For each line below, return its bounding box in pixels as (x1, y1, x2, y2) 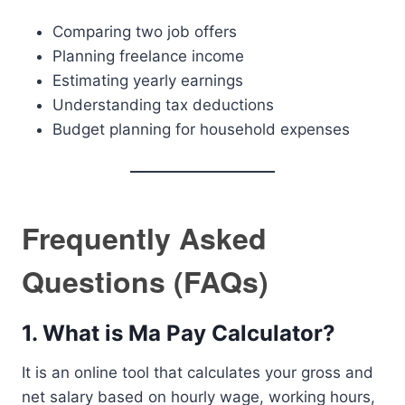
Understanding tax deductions (52, 96, 274, 114)
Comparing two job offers (52, 23, 237, 41)
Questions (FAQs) (22, 260, 268, 302)
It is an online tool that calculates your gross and (22, 363, 373, 381)
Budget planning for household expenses (52, 120, 350, 138)
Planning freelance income (52, 47, 244, 65)
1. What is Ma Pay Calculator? (22, 320, 335, 346)
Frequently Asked (22, 217, 267, 259)
